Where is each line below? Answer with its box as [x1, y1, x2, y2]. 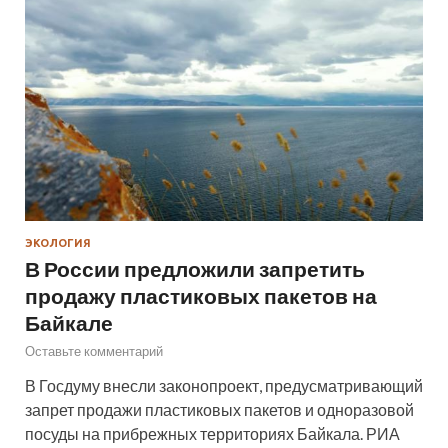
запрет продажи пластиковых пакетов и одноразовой [25, 400, 414, 420]
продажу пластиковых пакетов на [25, 283, 377, 309]
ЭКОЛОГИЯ [25, 237, 91, 250]
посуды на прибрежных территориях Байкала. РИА [25, 424, 400, 444]
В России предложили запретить [25, 256, 365, 282]
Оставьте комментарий [25, 343, 163, 360]
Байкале [25, 310, 113, 336]
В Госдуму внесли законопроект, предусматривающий [25, 376, 423, 396]
